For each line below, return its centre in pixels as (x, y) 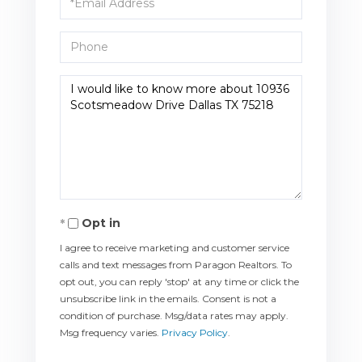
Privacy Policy (195, 332)
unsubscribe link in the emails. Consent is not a (168, 298)
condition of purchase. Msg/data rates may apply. (174, 315)
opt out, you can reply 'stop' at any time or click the (179, 281)
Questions (91, 85)
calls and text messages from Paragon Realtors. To (176, 264)
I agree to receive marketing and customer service (175, 247)
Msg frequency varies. (111, 332)
